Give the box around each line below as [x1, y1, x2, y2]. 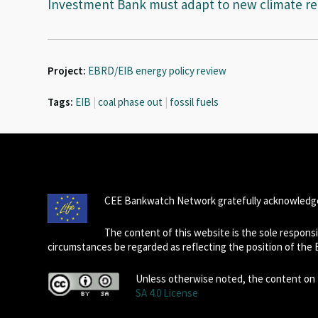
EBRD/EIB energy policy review [88, 64, 227, 77]
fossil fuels [170, 95, 219, 109]
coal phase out [98, 95, 163, 109]
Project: [48, 64, 87, 77]
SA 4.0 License [135, 286, 198, 300]
